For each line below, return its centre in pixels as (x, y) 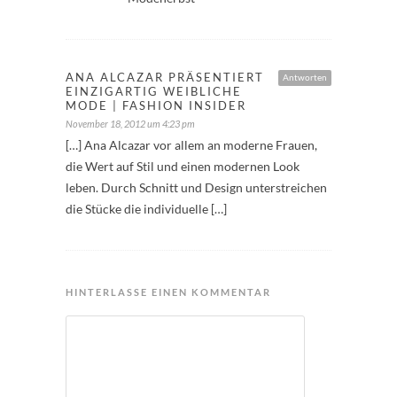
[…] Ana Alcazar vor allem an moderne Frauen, (191, 145)
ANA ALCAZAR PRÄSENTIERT (165, 77)
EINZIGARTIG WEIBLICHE (154, 91)
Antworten (305, 77)
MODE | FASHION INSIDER (156, 105)
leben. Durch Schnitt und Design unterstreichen (196, 187)
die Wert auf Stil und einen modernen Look (183, 166)
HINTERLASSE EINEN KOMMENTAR (168, 292)
